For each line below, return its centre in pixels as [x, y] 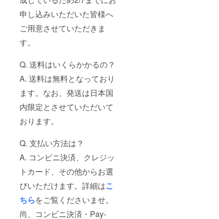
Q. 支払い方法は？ [52, 143]
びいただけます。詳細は [63, 186]
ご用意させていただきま [63, 28]
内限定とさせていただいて [66, 107]
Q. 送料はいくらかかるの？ [67, 65]
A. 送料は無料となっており [67, 79]
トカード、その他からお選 [66, 172]
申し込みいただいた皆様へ [66, 14]
